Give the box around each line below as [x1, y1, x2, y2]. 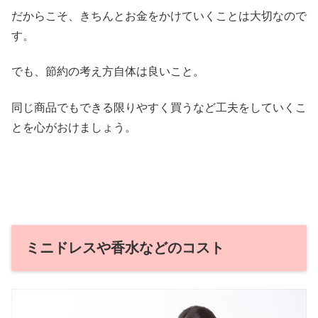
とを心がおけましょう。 [11, 121, 136, 133]
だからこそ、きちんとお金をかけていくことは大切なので [11, 10, 307, 23]
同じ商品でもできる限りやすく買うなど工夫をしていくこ [11, 101, 307, 114]
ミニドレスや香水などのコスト [26, 240, 224, 256]
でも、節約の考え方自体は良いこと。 [11, 65, 204, 78]
